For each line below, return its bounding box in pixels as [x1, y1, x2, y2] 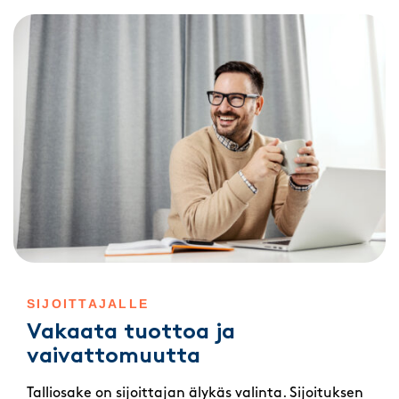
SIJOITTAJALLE [27, 296, 150, 311]
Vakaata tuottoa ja [27, 322, 235, 344]
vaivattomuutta [27, 346, 200, 368]
